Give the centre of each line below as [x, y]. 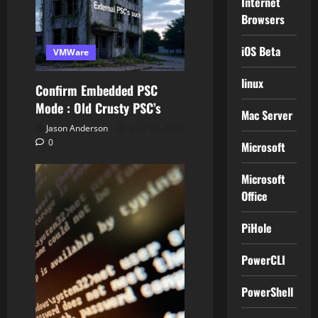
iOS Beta [261, 51]
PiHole [257, 228]
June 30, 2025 [155, 128]
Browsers [263, 19]
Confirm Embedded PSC [97, 90]
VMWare [71, 52]
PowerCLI [263, 260]
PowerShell [267, 292]
